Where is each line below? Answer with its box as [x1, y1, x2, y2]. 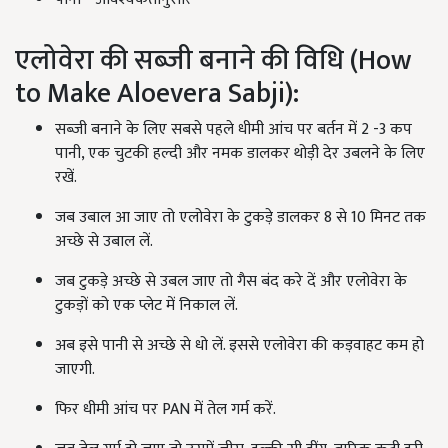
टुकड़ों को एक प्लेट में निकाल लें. [55, 292, 238, 319]
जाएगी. [55, 356, 95, 383]
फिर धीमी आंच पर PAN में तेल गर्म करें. [55, 396, 276, 423]
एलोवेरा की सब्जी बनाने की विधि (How [15, 37, 411, 84]
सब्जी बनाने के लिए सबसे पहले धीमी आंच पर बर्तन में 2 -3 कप [55, 116, 412, 143]
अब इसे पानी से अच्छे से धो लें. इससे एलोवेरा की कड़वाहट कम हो [55, 332, 424, 359]
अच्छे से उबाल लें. [55, 228, 153, 255]
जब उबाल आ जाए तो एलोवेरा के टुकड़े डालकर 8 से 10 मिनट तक [55, 204, 426, 231]
